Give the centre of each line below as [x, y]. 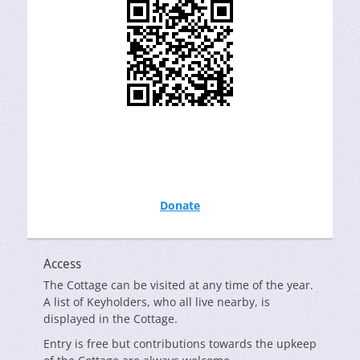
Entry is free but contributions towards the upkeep [180, 344]
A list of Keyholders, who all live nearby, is [157, 302]
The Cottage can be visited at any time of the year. [178, 285]
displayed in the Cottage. [110, 319]
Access [62, 264]
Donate [180, 206]
